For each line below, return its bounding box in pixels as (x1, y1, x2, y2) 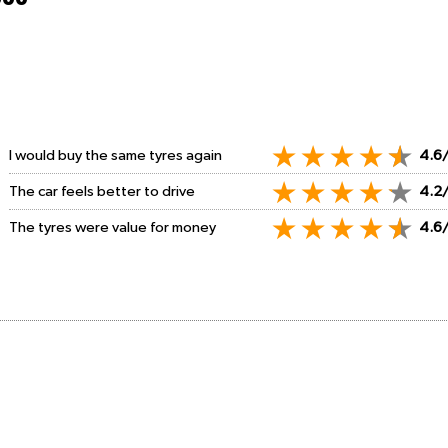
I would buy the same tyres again (9, 148, 222, 164)
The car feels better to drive (9, 184, 195, 200)
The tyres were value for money (9, 220, 216, 236)
